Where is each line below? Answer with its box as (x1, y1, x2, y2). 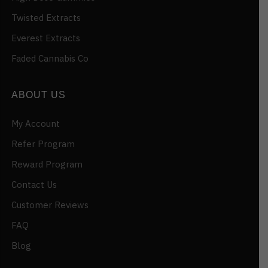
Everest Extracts (11, 32, 80, 44)
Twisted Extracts (11, 12, 81, 24)
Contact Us (11, 179, 57, 191)
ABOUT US (11, 90, 66, 100)
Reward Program (11, 159, 83, 170)
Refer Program (11, 138, 75, 150)
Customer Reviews (11, 199, 89, 211)
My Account (11, 118, 60, 130)
